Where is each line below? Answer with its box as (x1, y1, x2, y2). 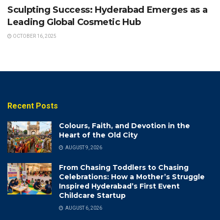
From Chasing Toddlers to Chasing (59, 163, 189, 172)
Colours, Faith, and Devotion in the (59, 121, 190, 130)
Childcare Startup (59, 191, 126, 200)
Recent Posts (7, 101, 58, 110)
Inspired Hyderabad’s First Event (59, 181, 180, 191)
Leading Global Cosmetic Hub (7, 16, 141, 27)
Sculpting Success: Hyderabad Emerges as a (7, 4, 208, 15)
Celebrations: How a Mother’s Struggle (59, 172, 205, 181)
